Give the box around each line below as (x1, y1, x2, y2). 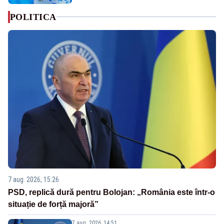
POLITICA (10, 11, 56, 22)
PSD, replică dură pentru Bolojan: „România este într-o (8, 188, 215, 197)
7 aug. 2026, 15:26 (8, 175, 59, 184)
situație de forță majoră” (8, 200, 98, 209)
